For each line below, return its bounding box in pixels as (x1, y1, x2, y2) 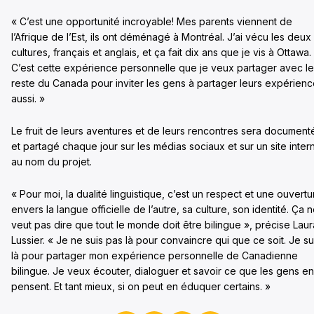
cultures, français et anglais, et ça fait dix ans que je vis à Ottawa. (11, 46, 311, 58)
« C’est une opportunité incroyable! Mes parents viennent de (11, 15, 292, 27)
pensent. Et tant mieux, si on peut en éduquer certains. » (11, 280, 271, 292)
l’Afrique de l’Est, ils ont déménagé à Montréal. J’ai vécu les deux (11, 30, 311, 43)
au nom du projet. (11, 155, 92, 168)
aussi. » (11, 92, 45, 104)
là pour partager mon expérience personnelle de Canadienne (11, 249, 298, 261)
